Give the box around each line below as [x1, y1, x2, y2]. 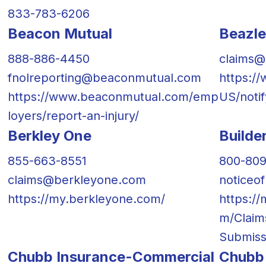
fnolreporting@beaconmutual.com [7, 70, 201, 85]
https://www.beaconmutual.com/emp [7, 89, 218, 104]
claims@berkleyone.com [7, 172, 146, 187]
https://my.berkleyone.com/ [7, 191, 165, 206]
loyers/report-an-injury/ [7, 108, 139, 123]
